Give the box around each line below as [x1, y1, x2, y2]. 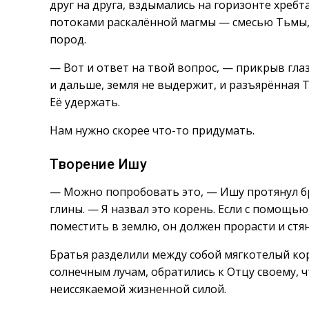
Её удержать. [50, 94, 120, 110]
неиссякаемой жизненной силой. [50, 281, 226, 297]
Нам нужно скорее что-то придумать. [50, 123, 255, 138]
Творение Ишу [50, 156, 147, 172]
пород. [50, 32, 86, 47]
